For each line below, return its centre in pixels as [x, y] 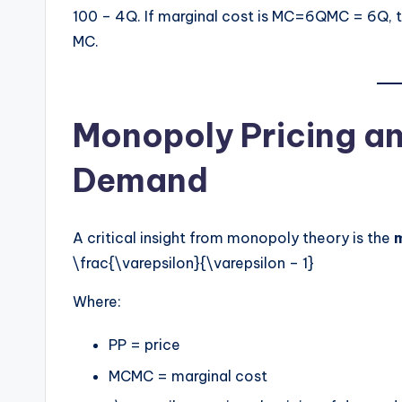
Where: [97, 302]
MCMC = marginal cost [188, 376]
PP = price [144, 345]
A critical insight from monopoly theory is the [233, 238]
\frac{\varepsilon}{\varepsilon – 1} [193, 263]
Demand [140, 181]
